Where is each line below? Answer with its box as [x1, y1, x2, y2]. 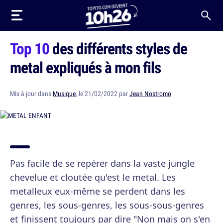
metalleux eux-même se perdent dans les [10, 185, 185, 197]
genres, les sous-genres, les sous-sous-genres [10, 199, 204, 211]
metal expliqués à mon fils [10, 57, 161, 78]
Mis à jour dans [10, 89, 53, 98]
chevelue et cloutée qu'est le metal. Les [10, 171, 176, 183]
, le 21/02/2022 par [76, 89, 129, 98]
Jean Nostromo [129, 89, 171, 98]
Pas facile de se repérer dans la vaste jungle [10, 157, 195, 169]
